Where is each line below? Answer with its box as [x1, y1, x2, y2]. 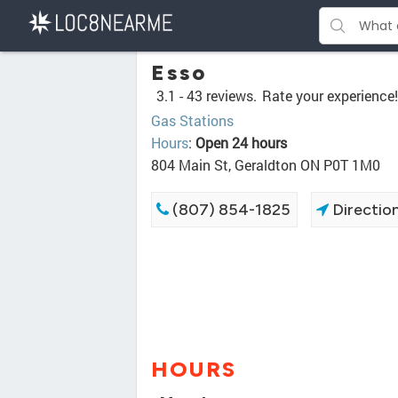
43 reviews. [187, 86, 257, 105]
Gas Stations [151, 111, 234, 130]
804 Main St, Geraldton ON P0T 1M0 [151, 155, 380, 174]
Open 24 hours [195, 133, 287, 152]
